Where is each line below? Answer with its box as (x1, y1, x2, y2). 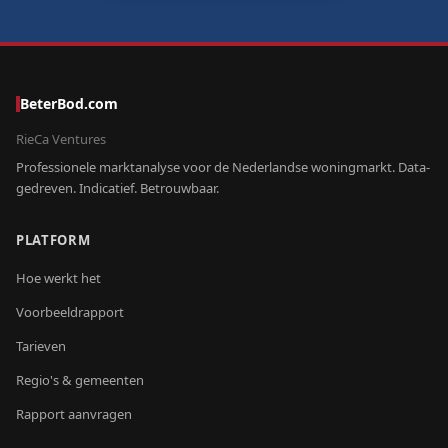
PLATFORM (16, 231, 91, 249)
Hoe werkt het (16, 269, 101, 287)
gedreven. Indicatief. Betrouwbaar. (16, 179, 219, 197)
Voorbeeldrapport (16, 303, 124, 321)
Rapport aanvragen (16, 405, 132, 423)
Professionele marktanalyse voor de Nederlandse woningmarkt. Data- (16, 158, 430, 176)
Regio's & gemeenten (16, 371, 144, 389)
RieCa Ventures (16, 130, 106, 148)
